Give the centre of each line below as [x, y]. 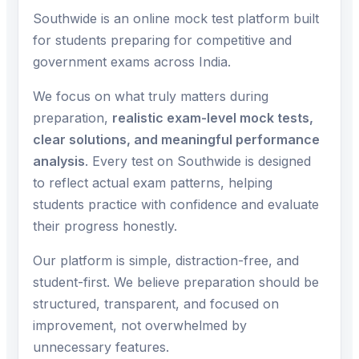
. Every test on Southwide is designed [198, 161]
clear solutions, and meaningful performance [176, 140]
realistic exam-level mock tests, [213, 118]
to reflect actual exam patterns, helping [153, 183]
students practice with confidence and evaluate [176, 205]
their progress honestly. [105, 226]
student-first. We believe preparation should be [176, 282]
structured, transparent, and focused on [156, 304]
